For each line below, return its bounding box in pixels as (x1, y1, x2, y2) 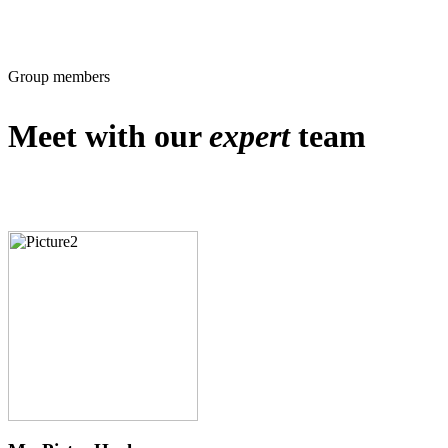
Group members (8, 68, 110, 86)
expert (209, 118, 290, 155)
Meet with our (8, 118, 209, 155)
